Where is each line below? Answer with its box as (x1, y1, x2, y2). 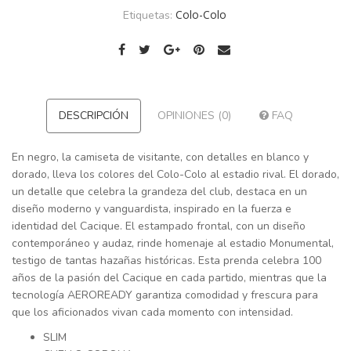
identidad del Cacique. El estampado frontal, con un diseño (12, 219, 306, 234)
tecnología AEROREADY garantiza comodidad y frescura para (12, 288, 318, 303)
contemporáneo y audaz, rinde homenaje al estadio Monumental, (12, 236, 334, 251)
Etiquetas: (122, 8, 175, 24)
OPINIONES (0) (157, 108, 231, 124)
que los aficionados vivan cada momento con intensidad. (12, 305, 293, 320)
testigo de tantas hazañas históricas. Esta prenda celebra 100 (12, 253, 321, 269)
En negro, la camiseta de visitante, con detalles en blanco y (12, 150, 309, 165)
